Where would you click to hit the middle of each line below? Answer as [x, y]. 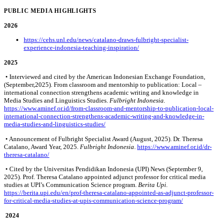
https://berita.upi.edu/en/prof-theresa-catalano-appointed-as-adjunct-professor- [109, 193]
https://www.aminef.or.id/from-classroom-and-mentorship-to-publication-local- [109, 109]
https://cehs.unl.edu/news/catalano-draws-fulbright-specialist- [106, 40]
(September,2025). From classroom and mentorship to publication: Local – [103, 85]
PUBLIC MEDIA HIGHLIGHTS [50, 11]
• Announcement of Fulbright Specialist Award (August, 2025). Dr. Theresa [103, 139]
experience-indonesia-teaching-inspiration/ [81, 48]
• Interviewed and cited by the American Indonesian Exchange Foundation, [105, 77]
